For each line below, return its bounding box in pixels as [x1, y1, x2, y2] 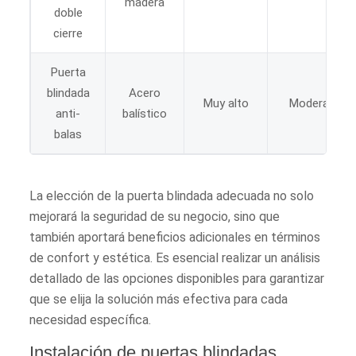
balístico [122, 106, 168, 121]
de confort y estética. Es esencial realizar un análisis [29, 250, 321, 265]
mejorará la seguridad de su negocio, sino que [29, 208, 281, 224]
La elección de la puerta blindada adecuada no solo [29, 188, 315, 203]
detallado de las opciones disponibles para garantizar [29, 270, 325, 286]
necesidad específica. [29, 311, 152, 327]
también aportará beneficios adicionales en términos [29, 229, 321, 245]
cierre [53, 25, 83, 41]
